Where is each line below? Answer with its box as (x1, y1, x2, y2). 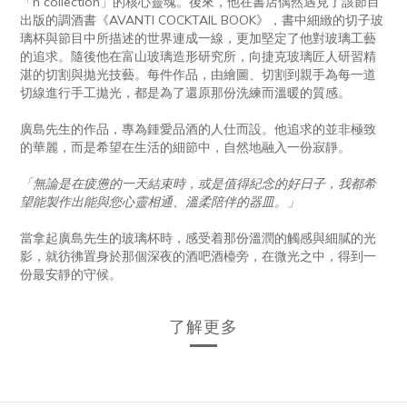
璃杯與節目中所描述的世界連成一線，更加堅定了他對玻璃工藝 (20, 29, 376, 46)
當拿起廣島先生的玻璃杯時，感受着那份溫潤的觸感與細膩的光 (20, 229, 376, 246)
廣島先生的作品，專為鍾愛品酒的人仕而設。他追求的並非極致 (20, 120, 376, 137)
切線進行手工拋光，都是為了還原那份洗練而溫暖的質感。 (20, 84, 351, 101)
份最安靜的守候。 (20, 265, 122, 283)
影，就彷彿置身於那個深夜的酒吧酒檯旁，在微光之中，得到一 (20, 247, 376, 264)
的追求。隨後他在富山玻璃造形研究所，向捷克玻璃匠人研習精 (20, 47, 376, 65)
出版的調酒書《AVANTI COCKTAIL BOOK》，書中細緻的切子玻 (20, 11, 383, 28)
